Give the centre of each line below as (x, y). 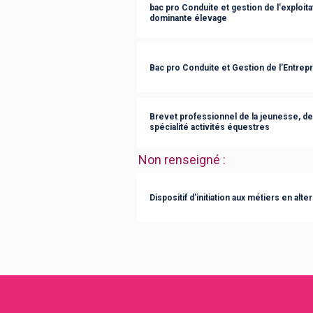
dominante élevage (188, 18)
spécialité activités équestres (210, 127)
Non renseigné (179, 160)
